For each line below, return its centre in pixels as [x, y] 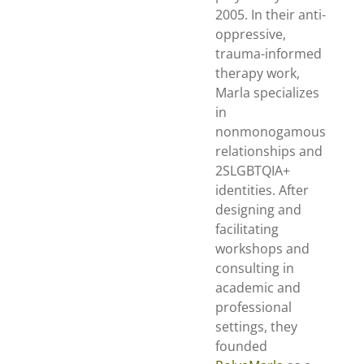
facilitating [247, 230]
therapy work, [258, 74]
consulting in [255, 269]
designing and [258, 210]
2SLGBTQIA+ [253, 171]
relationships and [269, 152]
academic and [258, 288]
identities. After [262, 191]
